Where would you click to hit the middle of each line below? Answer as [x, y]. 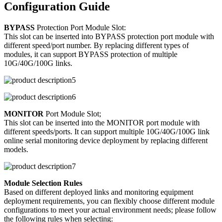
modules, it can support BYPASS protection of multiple [91, 55]
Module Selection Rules [43, 183]
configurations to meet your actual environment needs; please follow [110, 210]
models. [16, 150]
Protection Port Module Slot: [80, 28]
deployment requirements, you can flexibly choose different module [109, 201]
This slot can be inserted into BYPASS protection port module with [109, 37]
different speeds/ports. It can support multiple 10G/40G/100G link [107, 132]
